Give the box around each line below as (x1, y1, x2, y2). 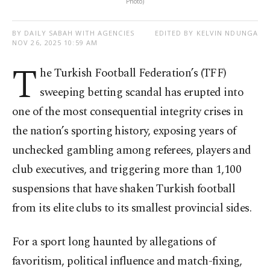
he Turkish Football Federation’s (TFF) (40, 64, 227, 83)
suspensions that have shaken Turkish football (12, 180, 236, 198)
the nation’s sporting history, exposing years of (12, 122, 236, 140)
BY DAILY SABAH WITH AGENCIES (12, 28, 134, 38)
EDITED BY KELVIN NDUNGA (154, 28, 258, 38)
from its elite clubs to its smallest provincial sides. (12, 199, 252, 218)
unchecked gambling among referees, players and (12, 142, 251, 160)
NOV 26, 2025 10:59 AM (12, 38, 98, 48)
